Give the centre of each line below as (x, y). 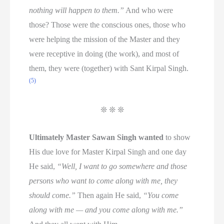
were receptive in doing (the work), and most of (104, 53)
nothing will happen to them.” (77, 10)
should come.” (52, 195)
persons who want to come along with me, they (103, 181)
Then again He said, (109, 195)
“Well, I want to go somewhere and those (122, 166)
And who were (149, 10)
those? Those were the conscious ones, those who (107, 24)
